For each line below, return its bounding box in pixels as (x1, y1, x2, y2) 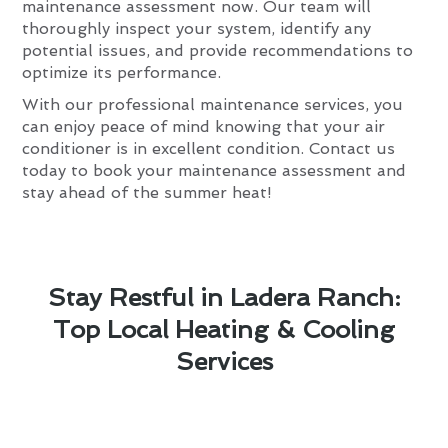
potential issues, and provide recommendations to (22, 41, 414, 61)
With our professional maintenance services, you (22, 95, 404, 115)
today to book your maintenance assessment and (22, 161, 407, 181)
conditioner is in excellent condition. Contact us (22, 139, 396, 159)
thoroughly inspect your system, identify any (22, 19, 372, 39)
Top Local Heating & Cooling (53, 314, 395, 344)
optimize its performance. (22, 63, 222, 83)
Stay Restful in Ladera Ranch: (48, 282, 400, 312)
